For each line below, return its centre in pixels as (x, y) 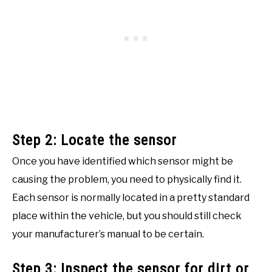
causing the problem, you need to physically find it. (127, 179)
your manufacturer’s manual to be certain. (108, 234)
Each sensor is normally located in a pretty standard (131, 197)
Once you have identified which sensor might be (123, 161)
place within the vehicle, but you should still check (127, 216)
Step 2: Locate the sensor (94, 140)
